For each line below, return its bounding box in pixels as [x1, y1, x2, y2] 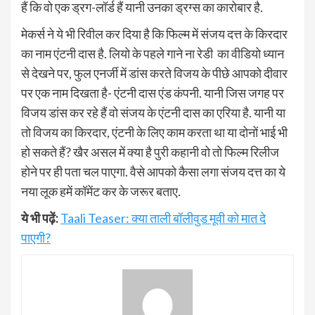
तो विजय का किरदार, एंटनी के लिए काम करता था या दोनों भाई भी [21, 124, 288, 140]
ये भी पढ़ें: [21, 210, 58, 226]
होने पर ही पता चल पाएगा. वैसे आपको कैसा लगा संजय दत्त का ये [21, 163, 285, 179]
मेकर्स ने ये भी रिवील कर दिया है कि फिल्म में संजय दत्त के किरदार [21, 25, 288, 41]
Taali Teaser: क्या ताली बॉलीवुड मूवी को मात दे [60, 210, 266, 226]
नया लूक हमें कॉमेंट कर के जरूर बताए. [21, 183, 181, 199]
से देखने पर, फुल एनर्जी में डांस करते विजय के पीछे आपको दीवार [21, 65, 288, 81]
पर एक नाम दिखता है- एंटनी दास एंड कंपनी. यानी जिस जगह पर [21, 84, 284, 101]
